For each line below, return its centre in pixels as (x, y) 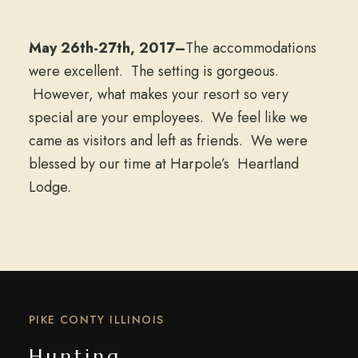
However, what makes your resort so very (158, 94)
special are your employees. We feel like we (168, 117)
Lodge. (50, 187)
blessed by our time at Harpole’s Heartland (163, 164)
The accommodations (251, 48)
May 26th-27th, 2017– (107, 48)
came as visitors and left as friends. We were (168, 141)
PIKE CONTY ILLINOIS (96, 320)
